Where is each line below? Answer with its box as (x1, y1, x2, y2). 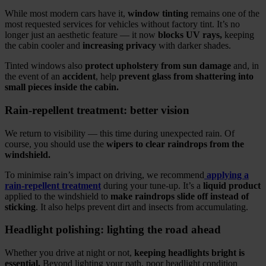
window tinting (128, 8, 188, 19)
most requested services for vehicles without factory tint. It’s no (5, 19, 240, 30)
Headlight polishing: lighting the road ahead (5, 223, 221, 236)
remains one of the (188, 8, 259, 19)
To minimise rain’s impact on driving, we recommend (5, 169, 204, 180)
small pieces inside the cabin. (5, 82, 119, 93)
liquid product (201, 180, 261, 191)
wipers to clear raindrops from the (106, 138, 244, 149)
